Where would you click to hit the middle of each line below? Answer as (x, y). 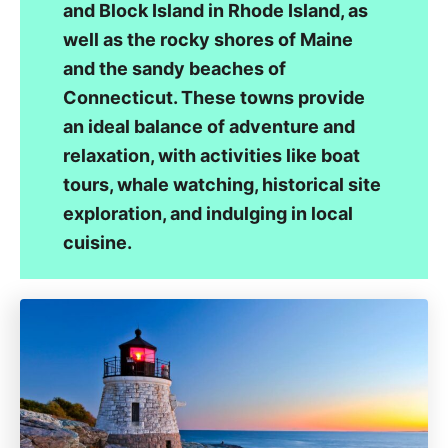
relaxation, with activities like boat (211, 155)
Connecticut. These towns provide (213, 97)
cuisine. (97, 242)
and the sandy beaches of (174, 68)
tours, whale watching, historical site (221, 184)
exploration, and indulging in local (207, 213)
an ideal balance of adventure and (208, 126)
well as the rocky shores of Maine (207, 39)
